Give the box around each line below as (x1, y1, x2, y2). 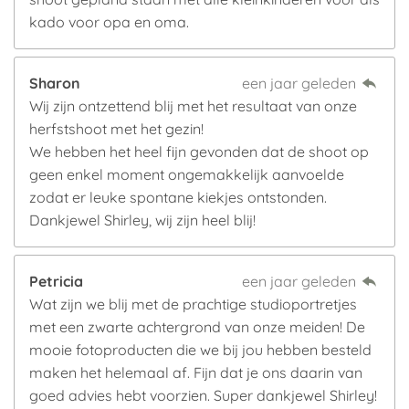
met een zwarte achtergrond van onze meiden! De (29, 318, 365, 336)
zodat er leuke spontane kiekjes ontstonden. (29, 188, 327, 206)
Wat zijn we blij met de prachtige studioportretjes (29, 295, 357, 313)
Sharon (29, 74, 80, 92)
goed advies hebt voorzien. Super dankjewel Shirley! (29, 386, 377, 404)
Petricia (29, 272, 83, 290)
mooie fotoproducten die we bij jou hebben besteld (29, 341, 372, 359)
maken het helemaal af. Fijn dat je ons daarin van (29, 363, 362, 382)
